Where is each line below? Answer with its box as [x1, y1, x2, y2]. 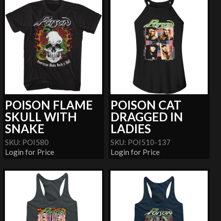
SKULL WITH [5, 109, 77, 124]
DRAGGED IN [110, 109, 184, 124]
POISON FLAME [5, 97, 93, 112]
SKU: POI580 [5, 137, 49, 147]
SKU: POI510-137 [110, 137, 171, 147]
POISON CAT [110, 97, 182, 112]
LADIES [110, 121, 151, 136]
